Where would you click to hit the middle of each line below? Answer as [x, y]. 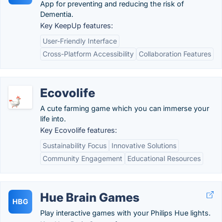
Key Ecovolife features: [79, 130]
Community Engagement [83, 158]
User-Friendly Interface [80, 41]
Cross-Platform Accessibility [88, 54]
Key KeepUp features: [77, 26]
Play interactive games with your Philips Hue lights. [125, 213]
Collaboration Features [175, 54]
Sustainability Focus [75, 145]
